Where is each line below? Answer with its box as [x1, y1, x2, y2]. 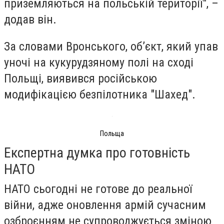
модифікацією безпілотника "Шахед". [4, 87, 195, 101]
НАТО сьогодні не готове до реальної [4, 181, 192, 196]
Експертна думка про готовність [4, 144, 190, 161]
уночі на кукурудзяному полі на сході [4, 55, 193, 69]
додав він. [4, 12, 56, 26]
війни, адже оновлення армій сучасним [4, 197, 206, 212]
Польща [100, 129, 124, 138]
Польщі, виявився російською [4, 71, 157, 85]
